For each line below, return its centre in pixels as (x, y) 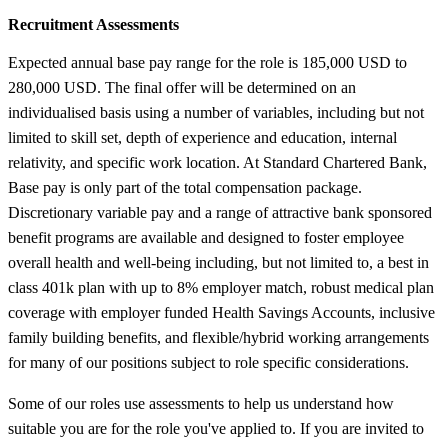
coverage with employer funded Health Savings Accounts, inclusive (221, 312)
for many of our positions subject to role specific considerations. (208, 362)
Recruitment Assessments (93, 24)
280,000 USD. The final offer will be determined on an (182, 87)
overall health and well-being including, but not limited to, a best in (218, 262)
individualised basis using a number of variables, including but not (216, 112)
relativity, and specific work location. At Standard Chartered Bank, (217, 162)
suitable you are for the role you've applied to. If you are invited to (216, 428)
